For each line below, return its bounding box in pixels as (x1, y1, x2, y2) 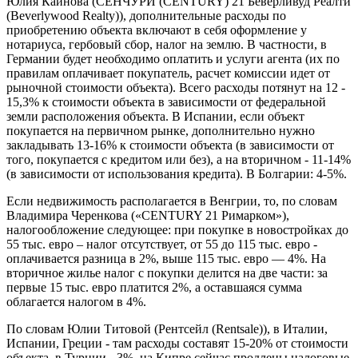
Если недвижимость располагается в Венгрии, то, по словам (6, 193, 337, 208)
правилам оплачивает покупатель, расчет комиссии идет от (6, 66, 330, 80)
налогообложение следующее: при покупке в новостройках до (6, 222, 348, 237)
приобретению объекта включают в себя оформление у (6, 22, 307, 37)
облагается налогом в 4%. (6, 294, 146, 308)
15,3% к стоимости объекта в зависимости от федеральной (6, 94, 326, 109)
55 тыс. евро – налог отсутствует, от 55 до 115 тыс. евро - (6, 237, 317, 251)
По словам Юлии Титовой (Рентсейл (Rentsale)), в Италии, (6, 321, 328, 336)
